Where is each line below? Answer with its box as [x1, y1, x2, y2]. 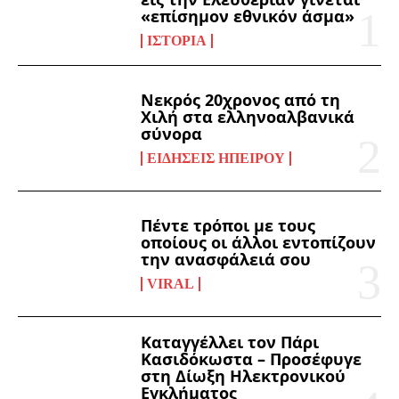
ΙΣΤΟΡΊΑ [147, 32, 208, 48]
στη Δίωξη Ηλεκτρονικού [141, 365, 346, 387]
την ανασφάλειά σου [141, 248, 312, 270]
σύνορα [141, 122, 203, 144]
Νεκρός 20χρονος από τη [141, 88, 341, 110]
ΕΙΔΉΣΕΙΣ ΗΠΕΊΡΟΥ [147, 150, 286, 166]
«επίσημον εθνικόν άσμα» [141, 4, 355, 27]
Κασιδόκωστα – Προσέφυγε [141, 348, 362, 370]
